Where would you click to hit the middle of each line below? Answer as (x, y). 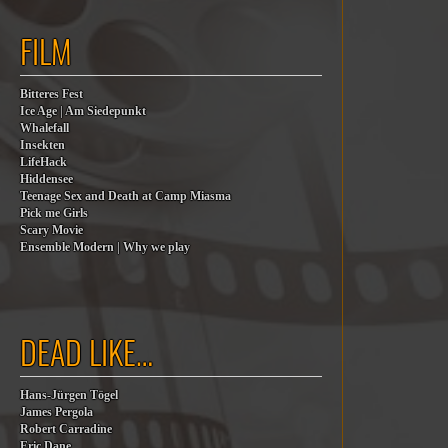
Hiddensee (46, 179)
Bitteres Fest (51, 94)
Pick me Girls (54, 213)
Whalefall (44, 128)
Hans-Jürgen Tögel (69, 395)
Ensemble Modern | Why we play (105, 247)
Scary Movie (51, 230)
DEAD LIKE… (86, 351)
